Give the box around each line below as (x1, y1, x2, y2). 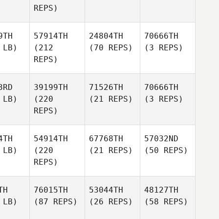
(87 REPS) (34, 197, 78, 206)
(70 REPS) (89, 43, 133, 52)
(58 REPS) (144, 197, 188, 206)
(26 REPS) (89, 197, 133, 206)
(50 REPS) (144, 146, 188, 155)
